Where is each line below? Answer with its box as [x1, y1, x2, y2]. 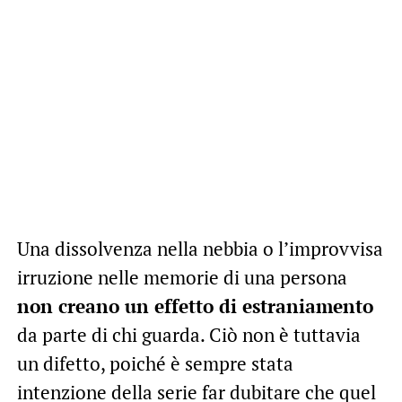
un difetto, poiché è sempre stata [16, 350, 293, 376]
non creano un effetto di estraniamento [16, 293, 373, 319]
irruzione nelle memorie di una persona [16, 264, 347, 290]
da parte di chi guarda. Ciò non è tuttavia [16, 321, 361, 347]
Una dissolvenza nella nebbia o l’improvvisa [16, 235, 383, 261]
